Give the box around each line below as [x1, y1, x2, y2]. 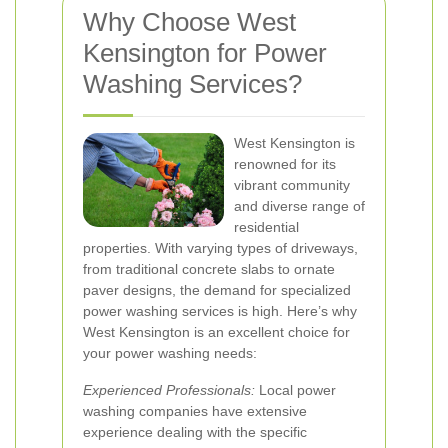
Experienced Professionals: [83, 382, 255, 398]
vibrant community [234, 177, 350, 193]
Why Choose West [83, 7, 296, 37]
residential [234, 219, 299, 235]
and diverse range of [234, 198, 365, 214]
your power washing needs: [83, 345, 257, 361]
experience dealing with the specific [83, 424, 307, 440]
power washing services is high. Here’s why [83, 303, 357, 319]
